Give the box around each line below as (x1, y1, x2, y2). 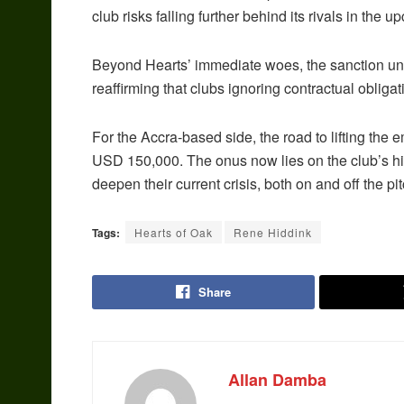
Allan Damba (228, 368, 326, 392)
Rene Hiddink (234, 225, 312, 241)
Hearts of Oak (134, 225, 213, 241)
